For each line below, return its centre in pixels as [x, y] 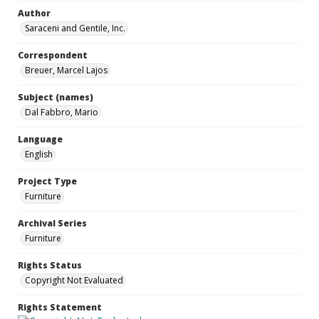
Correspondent [53, 55]
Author [34, 13]
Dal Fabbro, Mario [62, 112]
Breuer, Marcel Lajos [66, 70]
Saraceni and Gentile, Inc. [75, 28]
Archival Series [52, 223]
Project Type [47, 181]
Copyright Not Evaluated [74, 280]
